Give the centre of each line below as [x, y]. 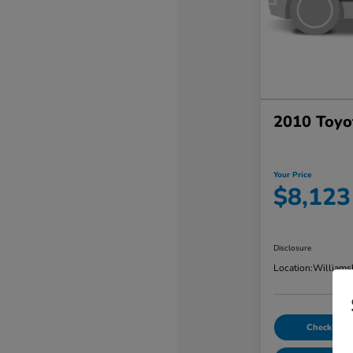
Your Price [292, 175]
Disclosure [292, 249]
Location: [293, 268]
